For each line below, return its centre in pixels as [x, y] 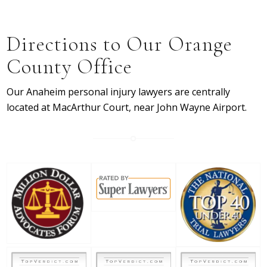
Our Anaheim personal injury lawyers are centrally [119, 91]
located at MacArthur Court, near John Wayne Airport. [127, 107]
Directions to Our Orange [120, 44]
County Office [70, 66]
